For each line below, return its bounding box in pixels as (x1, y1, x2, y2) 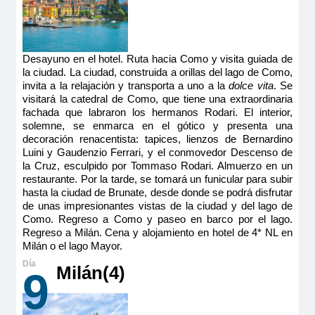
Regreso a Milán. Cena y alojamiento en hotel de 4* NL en (22, 226, 293, 239)
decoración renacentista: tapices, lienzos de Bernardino (22, 133, 293, 146)
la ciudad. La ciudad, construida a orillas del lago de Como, (22, 66, 293, 79)
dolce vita (229, 79, 274, 92)
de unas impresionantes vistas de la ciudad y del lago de (22, 200, 293, 212)
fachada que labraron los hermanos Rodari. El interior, (22, 106, 293, 119)
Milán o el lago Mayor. (22, 240, 122, 252)
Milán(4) (56, 263, 125, 283)
